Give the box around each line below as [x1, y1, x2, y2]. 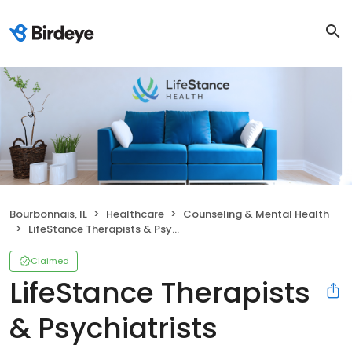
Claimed [31, 254, 69, 267]
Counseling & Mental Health [183, 206, 329, 222]
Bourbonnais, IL [9, 206, 87, 222]
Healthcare [106, 206, 164, 222]
